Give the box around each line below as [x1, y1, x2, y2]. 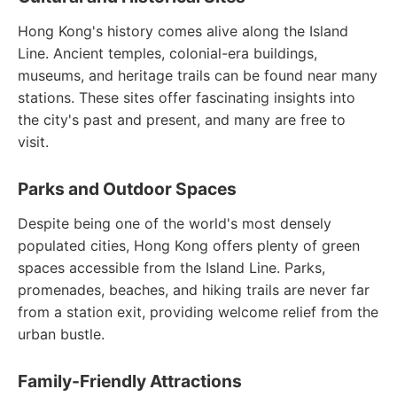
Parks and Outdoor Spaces [18, 178, 237, 199]
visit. [18, 133, 49, 151]
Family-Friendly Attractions [18, 370, 242, 392]
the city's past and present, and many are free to [18, 111, 346, 128]
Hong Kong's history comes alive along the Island [18, 22, 348, 40]
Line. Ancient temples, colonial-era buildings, [18, 44, 317, 62]
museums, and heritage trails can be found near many [18, 66, 378, 84]
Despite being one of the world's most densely [18, 214, 331, 232]
